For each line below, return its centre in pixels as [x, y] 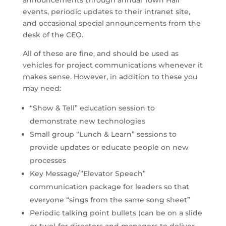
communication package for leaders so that [109, 186]
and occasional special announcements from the [111, 23]
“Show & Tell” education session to [92, 108]
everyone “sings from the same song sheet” [110, 200]
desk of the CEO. [53, 35]
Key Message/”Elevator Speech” [88, 173]
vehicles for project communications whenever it [112, 65]
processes [48, 160]
